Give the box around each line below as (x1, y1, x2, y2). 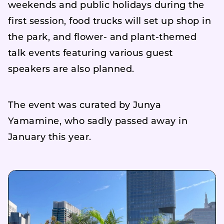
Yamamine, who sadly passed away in (8, 117, 188, 126)
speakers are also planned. (8, 65, 134, 74)
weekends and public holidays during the (8, 1, 204, 10)
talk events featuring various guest (8, 49, 173, 58)
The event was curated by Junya (8, 101, 161, 110)
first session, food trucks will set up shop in (8, 17, 211, 26)
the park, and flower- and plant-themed (8, 33, 197, 42)
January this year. (8, 133, 91, 142)
